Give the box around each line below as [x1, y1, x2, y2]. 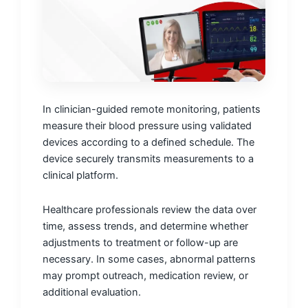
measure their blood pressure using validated [43, 120, 252, 133]
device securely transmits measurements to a [43, 153, 254, 166]
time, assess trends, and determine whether [43, 219, 248, 232]
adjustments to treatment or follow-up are [43, 236, 238, 249]
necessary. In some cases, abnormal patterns [43, 252, 256, 265]
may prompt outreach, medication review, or [43, 269, 248, 282]
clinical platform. [43, 169, 118, 182]
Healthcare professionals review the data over [43, 203, 256, 216]
